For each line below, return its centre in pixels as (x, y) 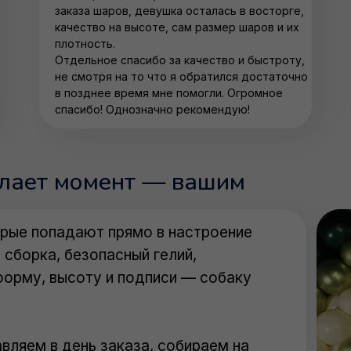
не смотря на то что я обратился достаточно (181, 76)
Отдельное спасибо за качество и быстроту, (180, 60)
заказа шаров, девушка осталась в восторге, (179, 11)
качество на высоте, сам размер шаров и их (177, 27)
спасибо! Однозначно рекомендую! (152, 109)
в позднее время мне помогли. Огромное (169, 93)
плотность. (85, 43)
